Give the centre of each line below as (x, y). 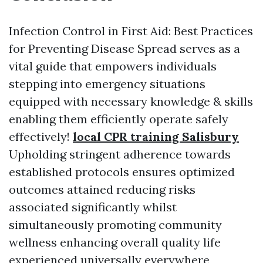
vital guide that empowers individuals (113, 66)
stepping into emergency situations (107, 83)
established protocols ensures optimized (122, 171)
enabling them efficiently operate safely (119, 119)
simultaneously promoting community (115, 224)
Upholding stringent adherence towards (120, 154)
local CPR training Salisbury (156, 136)
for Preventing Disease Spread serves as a (124, 48)
